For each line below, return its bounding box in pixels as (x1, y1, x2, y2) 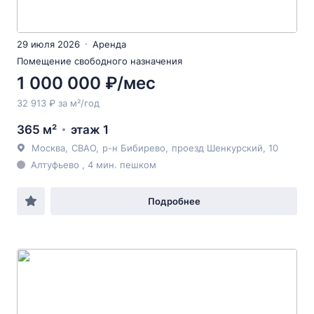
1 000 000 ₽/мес (17, 73, 156, 93)
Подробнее (147, 196, 200, 207)
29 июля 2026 (17, 39, 80, 50)
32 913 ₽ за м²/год (17, 97, 100, 109)
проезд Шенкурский (172, 142, 263, 153)
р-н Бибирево (102, 142, 165, 153)
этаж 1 (71, 123, 109, 137)
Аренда (93, 39, 126, 50)
